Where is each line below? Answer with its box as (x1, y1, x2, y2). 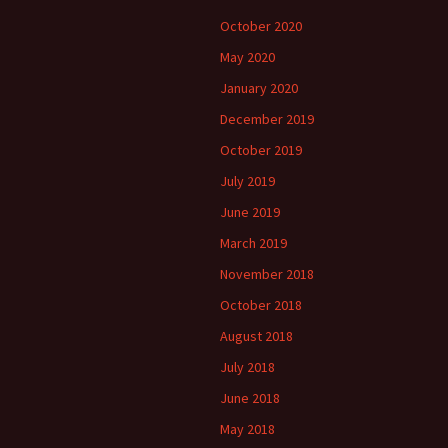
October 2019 (220, 140, 302, 159)
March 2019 (220, 233, 287, 252)
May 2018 (220, 419, 275, 438)
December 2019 (220, 109, 314, 128)
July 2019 (220, 171, 275, 190)
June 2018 (220, 388, 280, 407)
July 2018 (220, 357, 275, 376)
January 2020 (220, 78, 298, 97)
